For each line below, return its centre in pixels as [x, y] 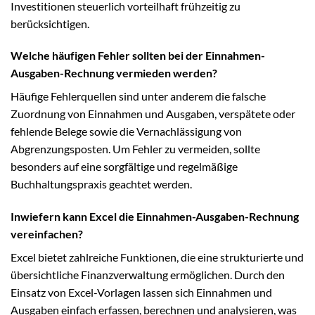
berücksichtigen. [50, 23]
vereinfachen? [47, 234]
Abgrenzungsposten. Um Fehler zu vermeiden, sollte [135, 149]
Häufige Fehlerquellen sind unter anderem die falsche [138, 96]
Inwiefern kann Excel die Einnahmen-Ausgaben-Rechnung [155, 217]
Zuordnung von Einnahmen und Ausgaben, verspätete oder [153, 114]
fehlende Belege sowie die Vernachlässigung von [126, 131]
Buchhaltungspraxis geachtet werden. [101, 184]
